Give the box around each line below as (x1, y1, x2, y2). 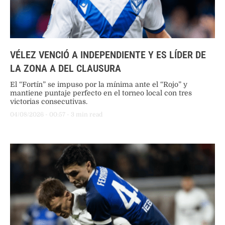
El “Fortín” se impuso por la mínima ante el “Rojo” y (10, 80, 187, 88)
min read (76, 110, 102, 118)
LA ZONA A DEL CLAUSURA (10, 62, 121, 74)
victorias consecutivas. (10, 97, 87, 105)
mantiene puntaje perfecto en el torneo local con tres (10, 88, 192, 97)
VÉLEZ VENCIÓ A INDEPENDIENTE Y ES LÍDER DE (10, 48, 206, 61)
